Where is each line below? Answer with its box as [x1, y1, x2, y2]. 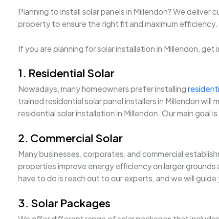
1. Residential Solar [18, 66, 114, 80]
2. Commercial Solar [18, 131, 123, 145]
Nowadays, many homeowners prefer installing [18, 84, 188, 94]
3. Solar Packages [18, 196, 110, 210]
